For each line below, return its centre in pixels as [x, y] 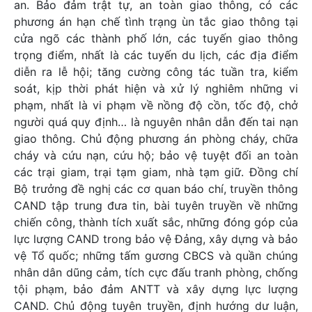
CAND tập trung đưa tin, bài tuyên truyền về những [156, 205]
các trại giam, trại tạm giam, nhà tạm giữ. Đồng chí [156, 172]
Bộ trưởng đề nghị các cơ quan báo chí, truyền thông [156, 188]
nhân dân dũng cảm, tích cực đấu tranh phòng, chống [156, 272]
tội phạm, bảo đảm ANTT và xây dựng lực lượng [156, 289]
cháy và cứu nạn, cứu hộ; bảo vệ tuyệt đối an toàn [156, 155]
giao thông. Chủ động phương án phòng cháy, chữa [156, 138]
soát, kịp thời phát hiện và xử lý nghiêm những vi [156, 88]
